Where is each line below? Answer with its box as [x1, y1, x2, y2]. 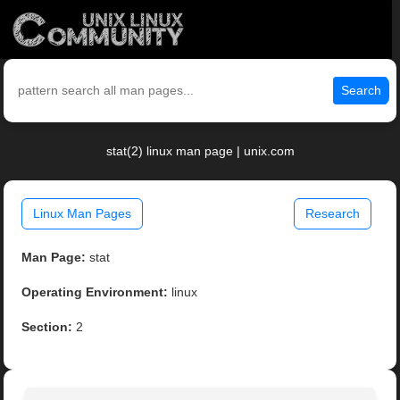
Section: [21, 320, 73, 335]
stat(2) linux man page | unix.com [105, 144, 295, 159]
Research [304, 206, 360, 221]
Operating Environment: [21, 285, 169, 300]
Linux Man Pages [33, 206, 132, 221]
